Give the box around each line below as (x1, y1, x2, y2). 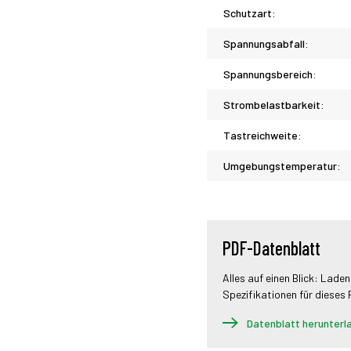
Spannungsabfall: (223, 37, 309, 50)
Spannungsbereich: (223, 67, 317, 81)
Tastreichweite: (223, 128, 302, 142)
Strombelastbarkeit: (223, 98, 324, 111)
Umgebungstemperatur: (223, 159, 341, 172)
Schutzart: (223, 6, 276, 20)
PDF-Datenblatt (223, 237, 320, 259)
